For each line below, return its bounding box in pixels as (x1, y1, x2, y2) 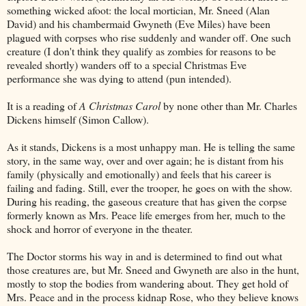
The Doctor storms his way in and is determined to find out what (7, 248, 282, 263)
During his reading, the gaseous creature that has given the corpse (7, 193, 287, 208)
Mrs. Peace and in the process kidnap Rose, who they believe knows (7, 289, 298, 304)
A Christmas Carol (79, 98, 161, 113)
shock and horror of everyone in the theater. (7, 221, 193, 236)
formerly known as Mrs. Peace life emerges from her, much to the (7, 207, 286, 222)
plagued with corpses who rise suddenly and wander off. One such (7, 29, 291, 44)
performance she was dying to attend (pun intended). (7, 70, 232, 85)
